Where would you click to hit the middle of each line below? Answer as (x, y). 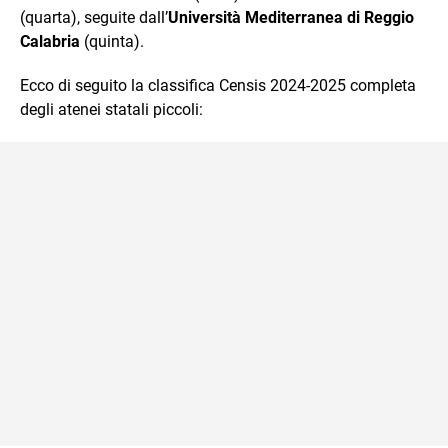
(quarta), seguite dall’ (94, 17)
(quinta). (112, 41)
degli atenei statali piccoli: (111, 109)
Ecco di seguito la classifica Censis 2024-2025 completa (218, 85)
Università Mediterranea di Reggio (291, 17)
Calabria (50, 41)
